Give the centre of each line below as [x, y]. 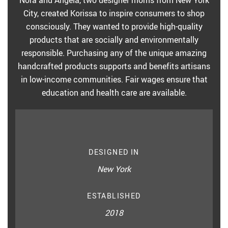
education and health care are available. [114, 93]
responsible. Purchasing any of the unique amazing [114, 53]
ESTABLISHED [114, 196]
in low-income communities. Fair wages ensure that [114, 79]
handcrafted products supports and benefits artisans [114, 66]
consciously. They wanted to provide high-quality [114, 26]
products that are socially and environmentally [114, 40]
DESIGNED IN [114, 152]
